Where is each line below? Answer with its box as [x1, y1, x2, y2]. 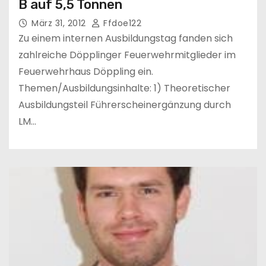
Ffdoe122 [100, 17, 141, 29]
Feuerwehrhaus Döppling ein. [18, 64, 153, 78]
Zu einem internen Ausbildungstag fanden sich [18, 31, 233, 45]
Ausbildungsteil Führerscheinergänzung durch [18, 97, 231, 112]
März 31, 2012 [31, 17, 88, 29]
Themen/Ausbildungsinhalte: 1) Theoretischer [18, 81, 230, 95]
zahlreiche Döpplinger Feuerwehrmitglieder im [18, 47, 236, 62]
